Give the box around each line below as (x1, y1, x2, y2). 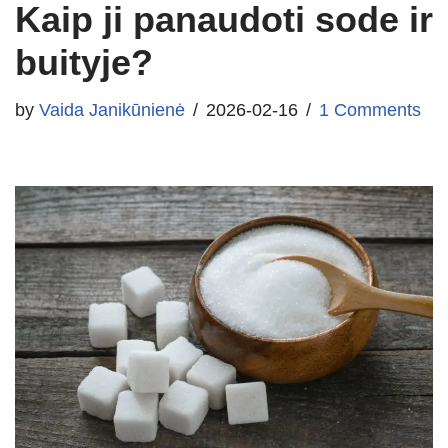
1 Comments (319, 100, 421, 120)
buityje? (15, 42, 153, 83)
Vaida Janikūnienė (39, 100, 185, 120)
